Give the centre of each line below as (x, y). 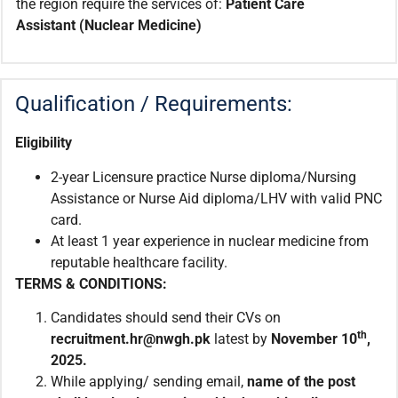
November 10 (314, 339)
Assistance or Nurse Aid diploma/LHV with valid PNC (216, 198)
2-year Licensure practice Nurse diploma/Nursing (203, 177)
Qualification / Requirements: (154, 104)
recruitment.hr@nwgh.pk (131, 339)
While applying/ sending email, (149, 382)
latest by (241, 339)
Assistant (46, 25)
